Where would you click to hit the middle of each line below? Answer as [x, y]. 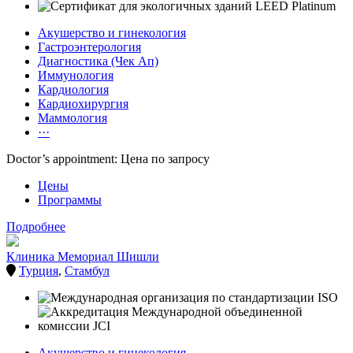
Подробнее [36, 227]
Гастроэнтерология [89, 47]
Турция [39, 271]
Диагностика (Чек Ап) [98, 61]
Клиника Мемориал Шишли [83, 257]
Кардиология [73, 90]
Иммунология [76, 76]
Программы [70, 200]
